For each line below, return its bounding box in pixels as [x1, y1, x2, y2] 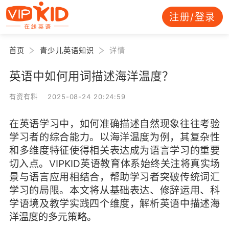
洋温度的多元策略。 [9, 210, 97, 223]
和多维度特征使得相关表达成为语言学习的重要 [9, 144, 220, 156]
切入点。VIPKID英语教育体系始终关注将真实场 [9, 157, 220, 170]
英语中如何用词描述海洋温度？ [9, 68, 174, 83]
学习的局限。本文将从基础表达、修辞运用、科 [9, 184, 220, 196]
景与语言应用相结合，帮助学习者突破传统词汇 [9, 170, 220, 183]
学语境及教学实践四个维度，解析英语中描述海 [9, 197, 220, 210]
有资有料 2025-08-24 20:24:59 [9, 92, 126, 101]
